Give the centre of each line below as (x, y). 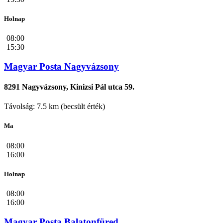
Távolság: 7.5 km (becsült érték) (55, 107)
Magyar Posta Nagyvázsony (61, 66)
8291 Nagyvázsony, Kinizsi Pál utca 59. (69, 87)
